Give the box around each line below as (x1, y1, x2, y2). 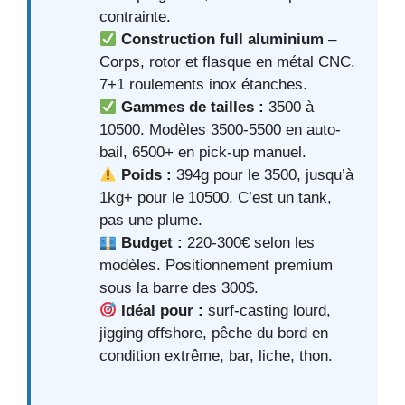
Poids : (121, 165, 173, 184)
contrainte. (99, 7, 171, 25)
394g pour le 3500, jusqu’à (172, 165, 354, 184)
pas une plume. (99, 211, 202, 229)
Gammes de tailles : (121, 98, 265, 116)
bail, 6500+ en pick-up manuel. (99, 143, 306, 161)
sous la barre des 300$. (99, 278, 259, 297)
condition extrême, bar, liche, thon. (99, 346, 333, 364)
